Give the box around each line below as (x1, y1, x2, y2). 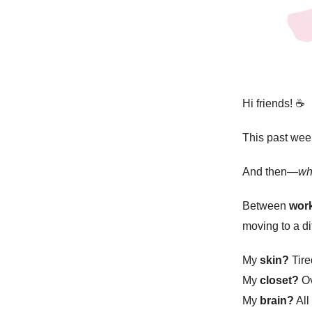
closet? (260, 274, 299, 287)
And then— (242, 166, 298, 178)
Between (242, 200, 289, 212)
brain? (260, 295, 294, 307)
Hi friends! (242, 97, 295, 110)
